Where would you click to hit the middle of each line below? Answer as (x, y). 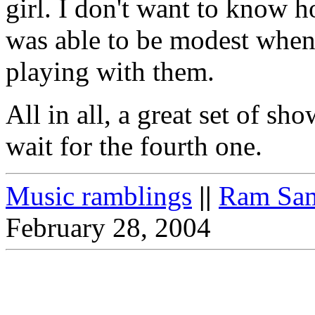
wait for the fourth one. (134, 146)
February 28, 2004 (108, 228)
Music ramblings (99, 196)
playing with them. (110, 72)
